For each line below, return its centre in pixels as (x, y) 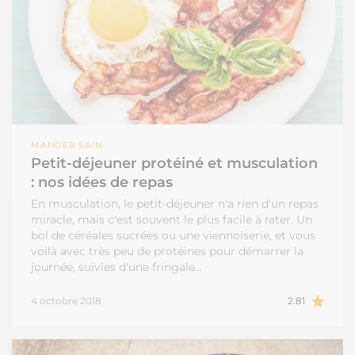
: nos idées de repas (102, 183)
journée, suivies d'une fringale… (116, 267)
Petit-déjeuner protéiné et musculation (174, 164)
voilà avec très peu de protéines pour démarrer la (167, 252)
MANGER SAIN (70, 145)
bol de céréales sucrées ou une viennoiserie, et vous (173, 236)
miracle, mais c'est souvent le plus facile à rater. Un (172, 220)
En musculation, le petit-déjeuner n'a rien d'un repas (175, 204)
